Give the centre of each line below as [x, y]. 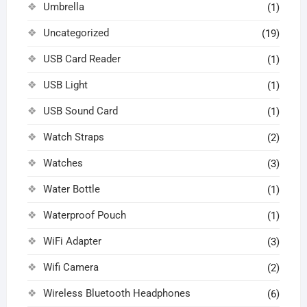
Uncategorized [76, 33]
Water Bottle [71, 189]
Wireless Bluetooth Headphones [116, 294]
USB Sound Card [80, 111]
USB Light [65, 85]
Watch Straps [73, 137]
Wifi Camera [71, 268]
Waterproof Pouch [84, 216]
